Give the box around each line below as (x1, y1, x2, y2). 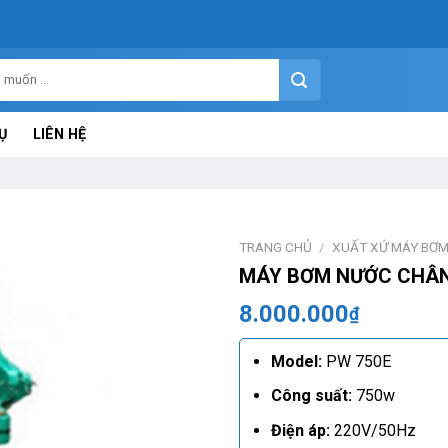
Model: (270, 351, 322, 371)
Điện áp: (270, 420, 330, 440)
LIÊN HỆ (33, 125, 86, 143)
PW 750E (321, 351, 391, 371)
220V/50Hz (329, 420, 416, 440)
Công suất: (270, 386, 352, 406)
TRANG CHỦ (239, 239, 312, 255)
